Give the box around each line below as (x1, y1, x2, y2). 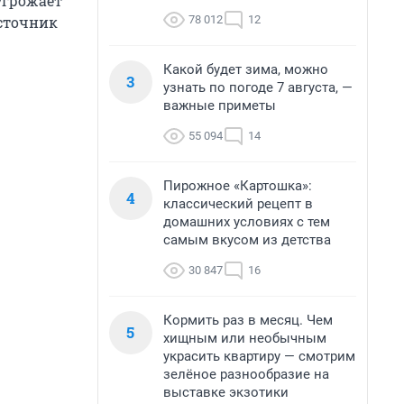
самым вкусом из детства (163, 232, 331, 248)
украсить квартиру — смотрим (163, 348, 355, 364)
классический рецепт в (163, 196, 313, 212)
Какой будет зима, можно (163, 61, 328, 78)
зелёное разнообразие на (163, 366, 329, 382)
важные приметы (163, 97, 276, 114)
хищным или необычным (163, 330, 326, 346)
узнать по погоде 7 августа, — (163, 79, 353, 96)
